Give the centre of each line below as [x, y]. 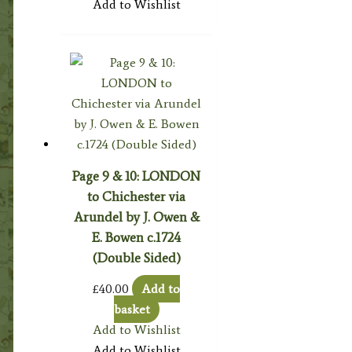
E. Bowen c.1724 [137, 238]
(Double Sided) [137, 258]
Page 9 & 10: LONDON [137, 176]
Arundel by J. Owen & [136, 217]
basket [132, 310]
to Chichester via [137, 197]
